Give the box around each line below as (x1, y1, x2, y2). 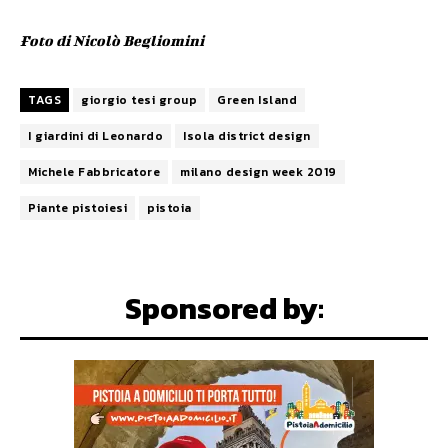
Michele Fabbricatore (28, 162, 160, 181)
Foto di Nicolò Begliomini (20, 31, 204, 49)
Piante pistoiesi (28, 198, 127, 217)
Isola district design (183, 126, 311, 145)
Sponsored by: (124, 285, 324, 331)
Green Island (217, 90, 297, 109)
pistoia (147, 198, 192, 217)
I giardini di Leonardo (28, 126, 163, 145)
